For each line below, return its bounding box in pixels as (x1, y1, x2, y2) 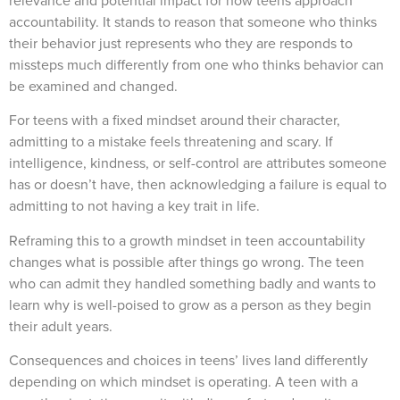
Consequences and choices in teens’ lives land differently (9, 350, 368, 371)
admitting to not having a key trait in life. (9, 196, 263, 217)
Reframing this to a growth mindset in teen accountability (9, 229, 365, 251)
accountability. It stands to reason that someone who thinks (9, 11, 377, 32)
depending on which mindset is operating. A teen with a (9, 371, 358, 393)
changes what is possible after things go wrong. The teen (9, 251, 364, 272)
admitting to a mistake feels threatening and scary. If (9, 131, 333, 153)
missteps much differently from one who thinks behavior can (9, 54, 384, 75)
